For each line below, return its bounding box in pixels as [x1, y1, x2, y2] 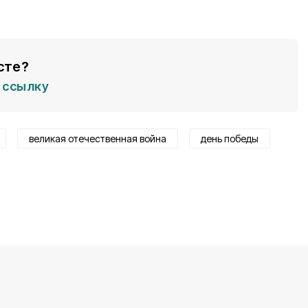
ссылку [2, 79, 49, 93]
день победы [201, 133, 258, 144]
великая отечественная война [29, 133, 166, 144]
